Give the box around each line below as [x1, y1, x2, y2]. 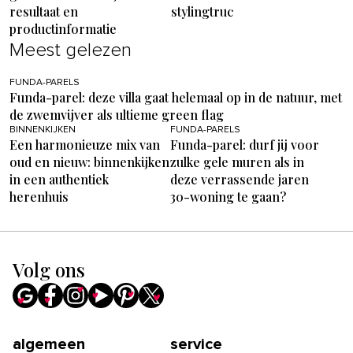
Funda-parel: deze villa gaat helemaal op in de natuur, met [9, 88, 342, 106]
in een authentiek [9, 170, 109, 188]
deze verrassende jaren [170, 170, 309, 188]
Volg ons [13, 256, 85, 282]
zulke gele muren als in [170, 153, 304, 170]
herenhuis [9, 188, 69, 205]
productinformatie [9, 20, 117, 37]
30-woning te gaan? [170, 188, 286, 205]
